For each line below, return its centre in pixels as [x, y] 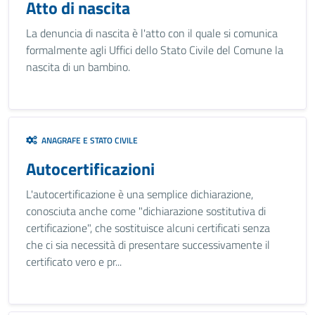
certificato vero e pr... [74, 262]
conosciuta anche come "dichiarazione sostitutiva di [146, 211]
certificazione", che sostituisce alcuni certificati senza [148, 228]
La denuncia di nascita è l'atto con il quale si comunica [152, 33]
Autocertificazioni [90, 169]
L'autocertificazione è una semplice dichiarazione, [140, 194]
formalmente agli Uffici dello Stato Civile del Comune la [155, 50]
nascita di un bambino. [78, 67]
